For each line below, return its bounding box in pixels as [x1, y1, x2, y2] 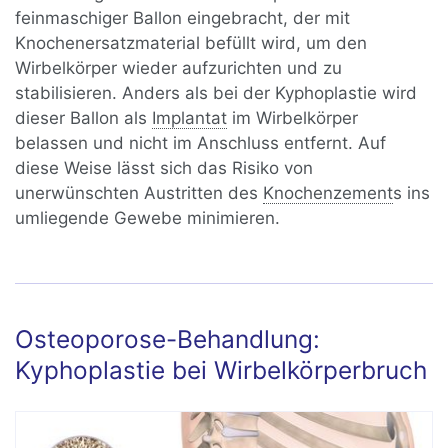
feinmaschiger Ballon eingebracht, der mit [15, 8, 351, 29]
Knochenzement [263, 183, 394, 204]
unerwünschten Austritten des [15, 183, 264, 204]
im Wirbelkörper [227, 108, 359, 129]
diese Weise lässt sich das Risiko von [15, 158, 314, 179]
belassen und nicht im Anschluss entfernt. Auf [15, 133, 387, 154]
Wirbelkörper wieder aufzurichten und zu [15, 58, 343, 79]
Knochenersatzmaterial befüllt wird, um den [15, 33, 368, 54]
